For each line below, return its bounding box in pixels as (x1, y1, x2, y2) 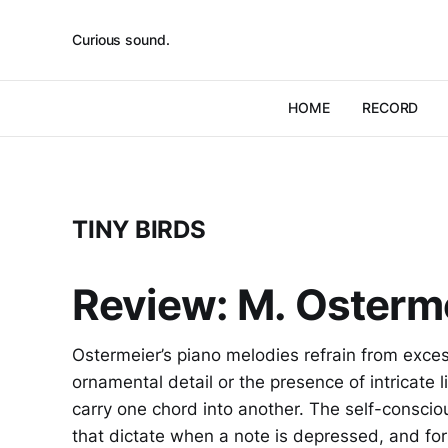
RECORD (361, 99, 419, 116)
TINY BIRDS (72, 215, 206, 244)
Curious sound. (72, 31, 170, 48)
